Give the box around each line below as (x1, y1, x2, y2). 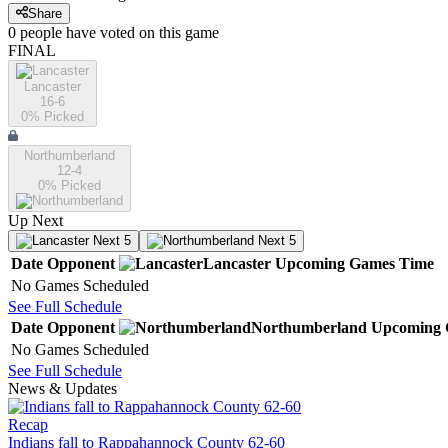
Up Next (8, 212, 63, 230)
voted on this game (96, 24, 219, 42)
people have (20, 24, 96, 42)
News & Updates (8, 380, 117, 398)
